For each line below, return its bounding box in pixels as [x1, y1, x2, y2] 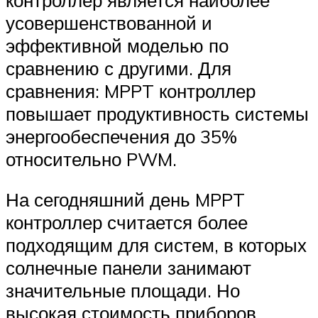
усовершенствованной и [6, 11, 212, 34]
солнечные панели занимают [6, 256, 251, 280]
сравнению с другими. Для [6, 56, 231, 79]
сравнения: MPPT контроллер [6, 79, 256, 102]
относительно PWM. [6, 147, 177, 170]
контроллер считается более [6, 211, 248, 234]
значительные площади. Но [6, 279, 240, 302]
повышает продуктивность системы [6, 102, 309, 125]
